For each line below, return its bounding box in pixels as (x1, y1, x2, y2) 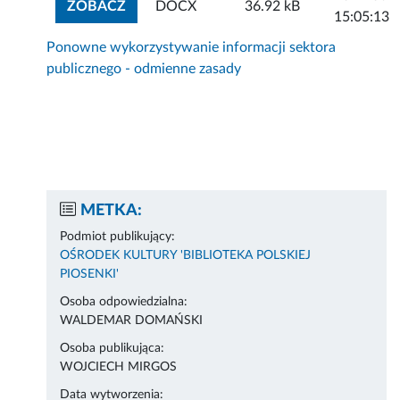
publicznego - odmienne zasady (46, 62, 242, 77)
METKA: (80, 203, 143, 220)
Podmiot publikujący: (60, 230, 176, 244)
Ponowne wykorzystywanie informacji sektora (46, 40, 337, 55)
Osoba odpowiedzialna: (60, 296, 188, 309)
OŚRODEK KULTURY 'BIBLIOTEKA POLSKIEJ (60, 249, 312, 262)
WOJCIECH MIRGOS (60, 361, 178, 374)
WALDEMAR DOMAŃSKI (60, 314, 204, 328)
